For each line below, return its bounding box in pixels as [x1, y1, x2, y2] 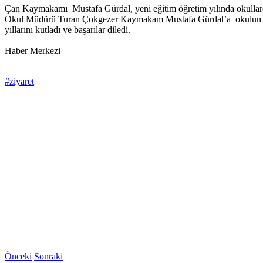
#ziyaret [5, 76, 34, 87]
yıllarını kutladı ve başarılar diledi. [5, 25, 130, 35]
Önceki [5, 251, 32, 262]
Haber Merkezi [5, 46, 60, 56]
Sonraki [34, 251, 63, 262]
